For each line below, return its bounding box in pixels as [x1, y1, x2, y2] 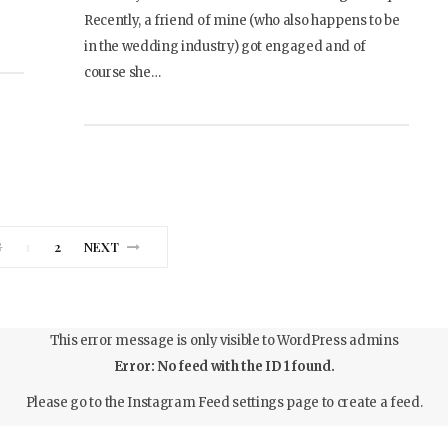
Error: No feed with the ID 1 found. [113, 358, 335, 375]
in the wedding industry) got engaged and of [84, 38, 367, 55]
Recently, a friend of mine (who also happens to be [84, 12, 400, 29]
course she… [84, 64, 161, 81]
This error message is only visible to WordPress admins [49, 332, 399, 349]
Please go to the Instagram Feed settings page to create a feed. [25, 394, 423, 411]
